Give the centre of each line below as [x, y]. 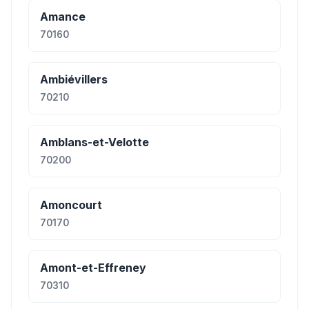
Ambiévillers [74, 79]
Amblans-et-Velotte [94, 142]
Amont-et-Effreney [93, 268]
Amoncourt [71, 205]
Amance [63, 17]
